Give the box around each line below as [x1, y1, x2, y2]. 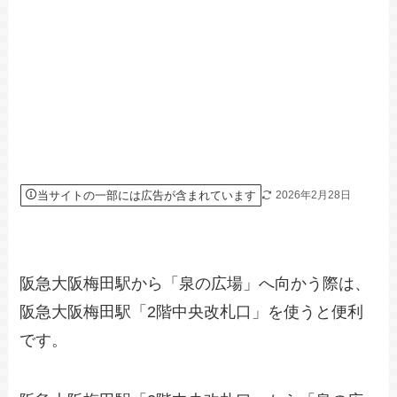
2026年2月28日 [276, 188, 352, 201]
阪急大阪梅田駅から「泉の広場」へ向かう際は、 [19, 275, 371, 293]
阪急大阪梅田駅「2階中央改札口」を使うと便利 [19, 303, 364, 322]
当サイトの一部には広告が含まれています [37, 188, 257, 202]
